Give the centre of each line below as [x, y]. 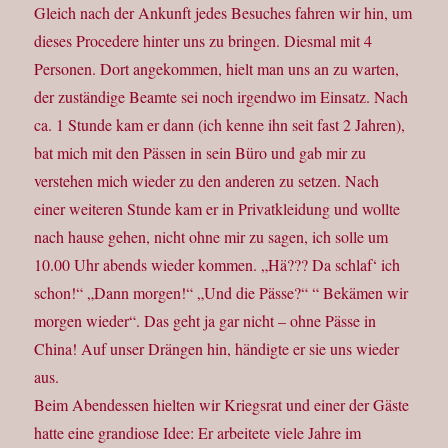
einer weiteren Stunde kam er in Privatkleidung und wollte [217, 209]
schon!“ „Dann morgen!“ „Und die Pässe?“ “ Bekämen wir [221, 293]
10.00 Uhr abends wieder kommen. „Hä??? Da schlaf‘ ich [217, 265]
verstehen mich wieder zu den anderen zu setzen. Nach [207, 181]
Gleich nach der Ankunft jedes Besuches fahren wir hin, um [223, 13]
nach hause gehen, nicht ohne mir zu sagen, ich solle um [211, 237]
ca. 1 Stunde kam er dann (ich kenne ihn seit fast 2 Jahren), [220, 125]
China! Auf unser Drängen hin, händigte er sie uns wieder [217, 349]
